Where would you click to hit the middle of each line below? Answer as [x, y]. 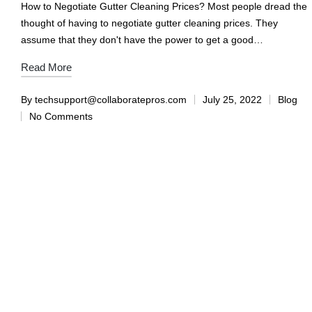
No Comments [61, 117]
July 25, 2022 [232, 100]
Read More [46, 68]
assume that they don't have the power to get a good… [142, 40]
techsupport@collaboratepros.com [110, 100]
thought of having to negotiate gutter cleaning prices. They [149, 23]
